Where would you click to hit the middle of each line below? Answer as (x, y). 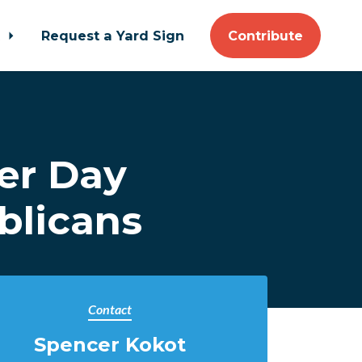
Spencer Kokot (110, 345)
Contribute (266, 36)
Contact (110, 309)
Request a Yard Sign (113, 36)
